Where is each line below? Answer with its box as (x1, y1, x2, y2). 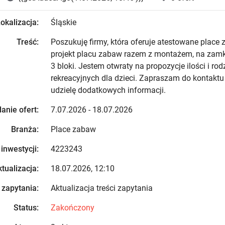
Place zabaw (50, 125, 96, 134)
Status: (13, 203, 39, 212)
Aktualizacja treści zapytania (50, 183, 153, 193)
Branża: (11, 125, 39, 134)
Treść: (16, 37, 39, 47)
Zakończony (50, 203, 94, 212)
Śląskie (50, 18, 76, 27)
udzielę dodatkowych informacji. (50, 85, 166, 95)
